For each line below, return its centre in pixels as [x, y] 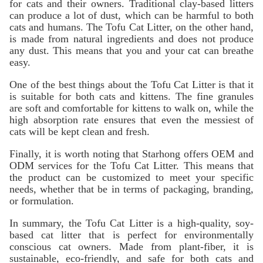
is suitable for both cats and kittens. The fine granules [131, 96]
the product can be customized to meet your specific [131, 177]
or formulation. [42, 201]
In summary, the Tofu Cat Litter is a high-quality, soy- [131, 223]
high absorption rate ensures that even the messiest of [131, 120]
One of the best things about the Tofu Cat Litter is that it [131, 85]
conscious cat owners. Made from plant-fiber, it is [131, 247]
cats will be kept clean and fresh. [80, 131]
